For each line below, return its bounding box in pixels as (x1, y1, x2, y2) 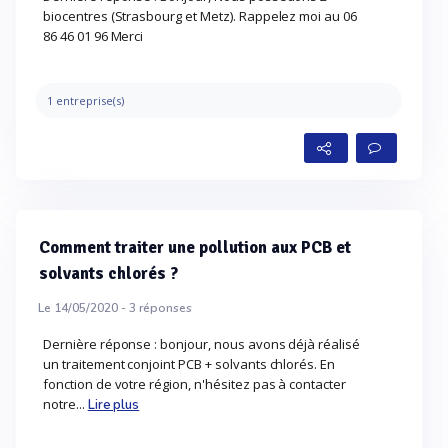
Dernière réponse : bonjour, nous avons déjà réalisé (43, 335, 361, 353)
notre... (43, 395, 88, 413)
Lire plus (87, 396, 140, 414)
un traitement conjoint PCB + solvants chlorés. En (43, 355, 336, 373)
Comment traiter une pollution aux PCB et (39, 237, 351, 258)
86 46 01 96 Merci (43, 27, 144, 45)
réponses (136, 300, 192, 316)
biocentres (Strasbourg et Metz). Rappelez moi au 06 (43, 7, 358, 25)
